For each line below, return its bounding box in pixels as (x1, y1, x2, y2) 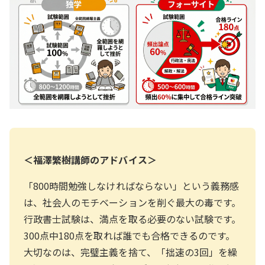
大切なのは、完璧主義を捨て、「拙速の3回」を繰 (24, 244, 238, 259)
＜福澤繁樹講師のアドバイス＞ (24, 152, 157, 167)
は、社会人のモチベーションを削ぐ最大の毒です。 (24, 195, 241, 209)
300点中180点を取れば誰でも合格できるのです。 (24, 228, 235, 243)
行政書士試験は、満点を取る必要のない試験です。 (24, 211, 241, 226)
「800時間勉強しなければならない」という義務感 (24, 178, 240, 193)
